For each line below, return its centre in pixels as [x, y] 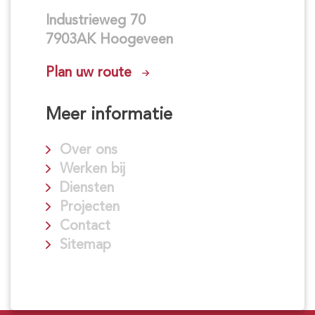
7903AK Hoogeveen [109, 38]
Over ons [89, 149]
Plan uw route [89, 71]
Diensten [87, 187]
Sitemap [85, 244]
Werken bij [92, 168]
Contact [85, 225]
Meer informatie [109, 114]
